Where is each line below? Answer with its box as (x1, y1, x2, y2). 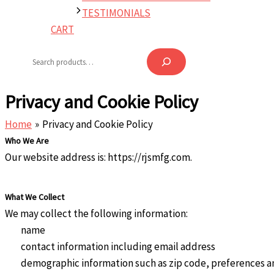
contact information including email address (20, 240, 215, 254)
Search (26, 36, 85, 62)
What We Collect (5, 191, 64, 203)
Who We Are (5, 135, 49, 146)
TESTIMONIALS (82, 6, 151, 20)
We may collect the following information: (5, 207, 188, 221)
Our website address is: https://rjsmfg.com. (5, 150, 192, 164)
